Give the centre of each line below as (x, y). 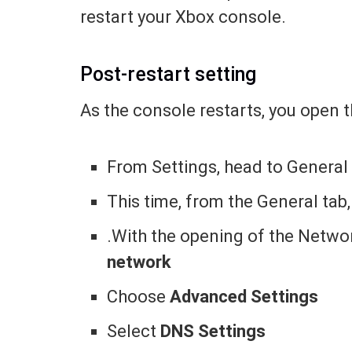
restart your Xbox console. (183, 17)
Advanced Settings (244, 296)
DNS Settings (213, 331)
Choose (139, 296)
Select (134, 331)
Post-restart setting (168, 74)
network (139, 262)
